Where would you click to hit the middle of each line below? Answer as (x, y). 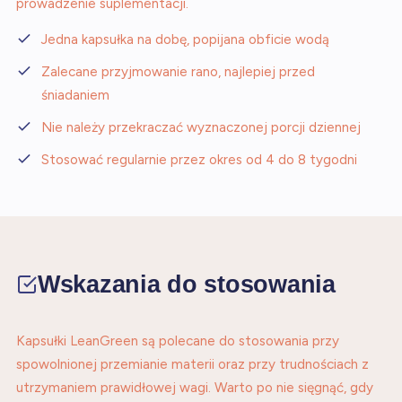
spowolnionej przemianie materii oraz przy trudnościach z (192, 364)
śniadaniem (75, 95)
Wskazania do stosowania (187, 284)
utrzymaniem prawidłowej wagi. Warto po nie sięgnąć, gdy (195, 388)
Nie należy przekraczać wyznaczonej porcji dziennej (201, 127)
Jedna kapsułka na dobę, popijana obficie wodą (185, 39)
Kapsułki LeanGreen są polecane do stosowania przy (178, 341)
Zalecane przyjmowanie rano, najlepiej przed (178, 72)
